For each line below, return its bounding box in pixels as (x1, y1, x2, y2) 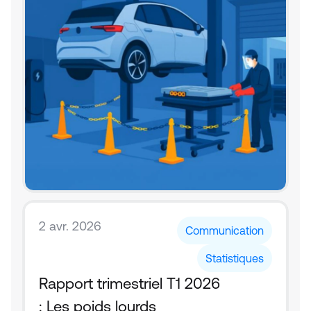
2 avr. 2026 (39, 219, 101, 233)
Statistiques (205, 252, 264, 264)
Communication (185, 224, 264, 237)
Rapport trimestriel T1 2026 (39, 275, 220, 292)
